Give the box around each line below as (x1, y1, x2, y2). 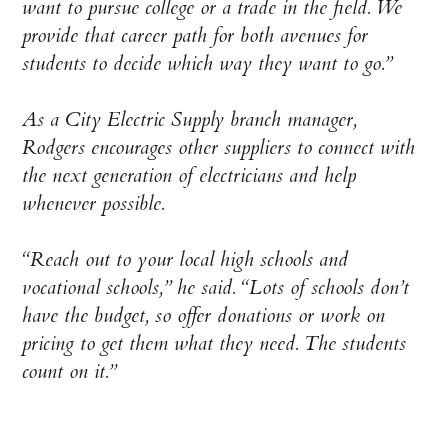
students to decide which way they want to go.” (22, 49, 393, 77)
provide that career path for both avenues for (22, 21, 369, 49)
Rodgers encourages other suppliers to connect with (22, 133, 416, 161)
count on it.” (22, 357, 117, 385)
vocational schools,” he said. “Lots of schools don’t (22, 273, 410, 301)
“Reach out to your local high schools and (22, 245, 349, 273)
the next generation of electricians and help (22, 161, 357, 189)
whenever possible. (22, 189, 165, 217)
